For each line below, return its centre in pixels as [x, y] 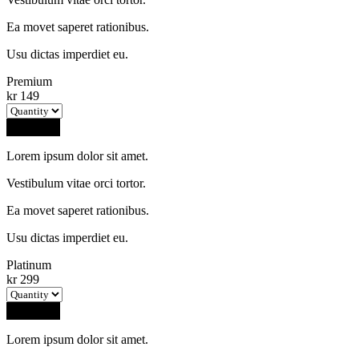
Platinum [29, 264]
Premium [29, 81]
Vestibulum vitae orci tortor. [76, 183]
